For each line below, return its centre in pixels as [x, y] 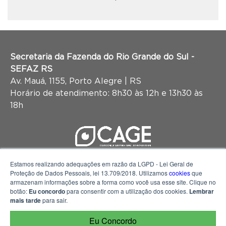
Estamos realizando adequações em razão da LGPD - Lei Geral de [102, 164]
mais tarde [25, 200]
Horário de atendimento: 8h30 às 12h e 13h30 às [106, 93]
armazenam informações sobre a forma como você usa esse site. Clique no [113, 182]
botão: [19, 191]
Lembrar [202, 191]
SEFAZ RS [31, 69]
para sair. [54, 200]
